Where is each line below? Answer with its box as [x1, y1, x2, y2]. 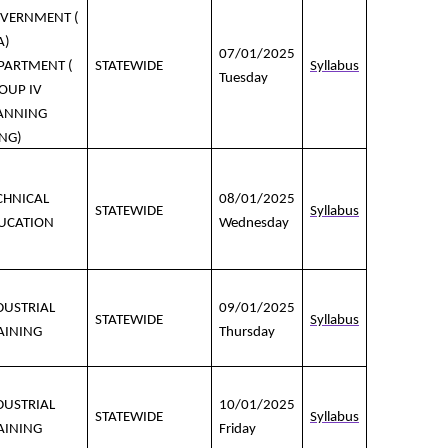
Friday [219, 422, 256, 438]
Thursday [219, 325, 275, 341]
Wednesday [219, 216, 289, 232]
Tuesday [219, 71, 268, 87]
